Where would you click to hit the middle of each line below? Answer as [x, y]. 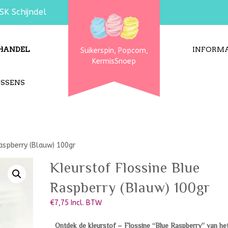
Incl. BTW [86, 203]
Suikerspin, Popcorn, [114, 51]
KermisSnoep [114, 62]
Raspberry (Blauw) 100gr [130, 188]
